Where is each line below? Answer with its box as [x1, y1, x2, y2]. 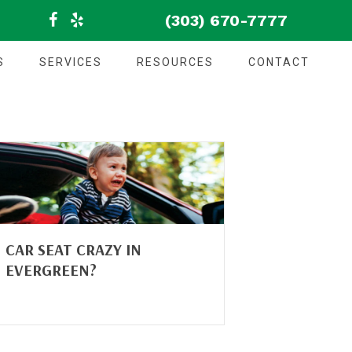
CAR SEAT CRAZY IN [5, 240, 141, 260]
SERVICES [39, 56, 102, 68]
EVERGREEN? [5, 260, 97, 280]
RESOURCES [137, 56, 214, 68]
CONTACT [248, 56, 310, 68]
